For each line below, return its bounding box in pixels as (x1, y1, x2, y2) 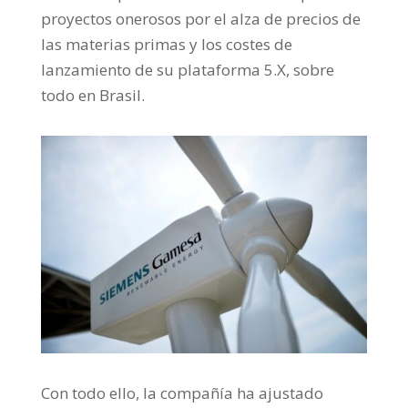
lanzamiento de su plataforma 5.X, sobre (40, 59, 334, 81)
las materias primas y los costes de (40, 34, 292, 56)
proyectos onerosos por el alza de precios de (40, 8, 361, 30)
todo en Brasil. (40, 85, 145, 107)
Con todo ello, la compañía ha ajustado (40, 382, 323, 404)
